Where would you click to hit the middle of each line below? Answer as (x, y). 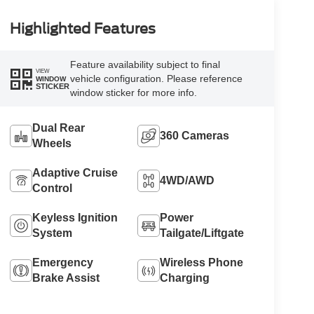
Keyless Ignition (75, 218)
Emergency (62, 263)
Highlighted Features (82, 29)
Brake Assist (66, 278)
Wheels (52, 144)
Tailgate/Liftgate (202, 233)
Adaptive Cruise (75, 173)
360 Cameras (195, 136)
